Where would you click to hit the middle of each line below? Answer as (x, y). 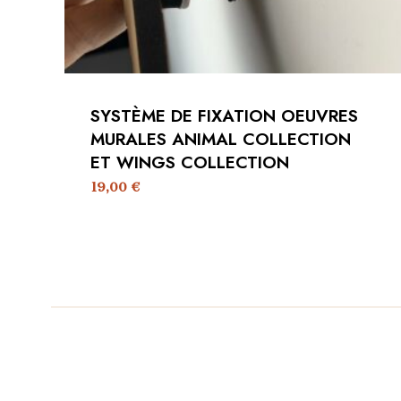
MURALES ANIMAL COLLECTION (221, 139)
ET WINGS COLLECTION (190, 162)
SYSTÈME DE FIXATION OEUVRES (224, 116)
